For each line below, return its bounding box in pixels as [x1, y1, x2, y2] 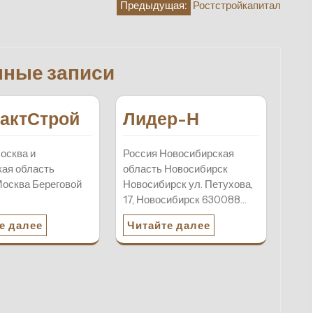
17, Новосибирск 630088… [122, 193, 247, 207]
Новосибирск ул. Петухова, [122, 177, 253, 191]
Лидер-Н [122, 108, 199, 130]
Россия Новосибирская [122, 147, 234, 161]
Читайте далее [126, 219, 210, 233]
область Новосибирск [122, 162, 228, 176]
